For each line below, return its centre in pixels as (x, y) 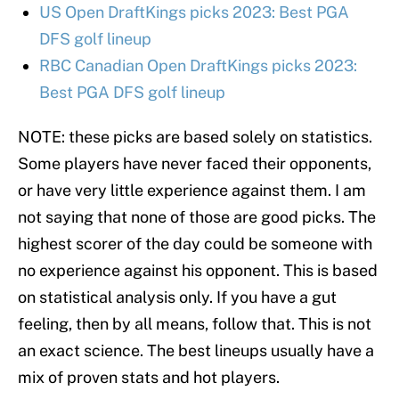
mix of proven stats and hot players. (149, 378)
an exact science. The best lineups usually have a (196, 351)
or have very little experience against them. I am (192, 191)
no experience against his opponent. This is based (198, 271)
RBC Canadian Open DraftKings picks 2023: (198, 66)
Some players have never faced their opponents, (195, 164)
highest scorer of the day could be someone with (195, 244)
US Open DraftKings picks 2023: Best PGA (194, 12)
